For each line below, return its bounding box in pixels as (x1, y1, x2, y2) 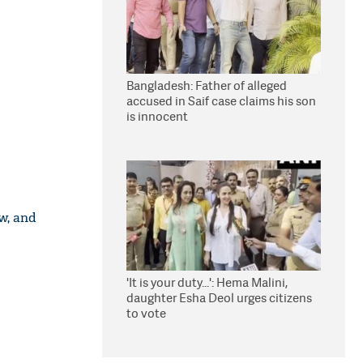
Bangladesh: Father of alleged (126, 77, 287, 94)
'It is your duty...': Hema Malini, (126, 274, 288, 291)
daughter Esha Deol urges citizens (126, 289, 312, 306)
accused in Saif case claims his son (126, 92, 316, 109)
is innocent (126, 108, 188, 125)
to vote (126, 305, 166, 322)
